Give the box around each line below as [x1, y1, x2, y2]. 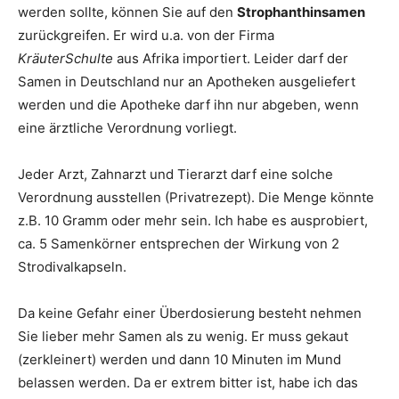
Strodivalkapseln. [18, 258, 126, 275]
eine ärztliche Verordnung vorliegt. [18, 119, 237, 136]
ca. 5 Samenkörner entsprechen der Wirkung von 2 [18, 235, 339, 252]
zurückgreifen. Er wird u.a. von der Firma [18, 27, 274, 44]
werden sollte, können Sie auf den [18, 4, 237, 20]
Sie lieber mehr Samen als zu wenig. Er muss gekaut [18, 328, 348, 345]
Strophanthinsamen [237, 4, 365, 20]
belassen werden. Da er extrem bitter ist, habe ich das [18, 374, 358, 391]
